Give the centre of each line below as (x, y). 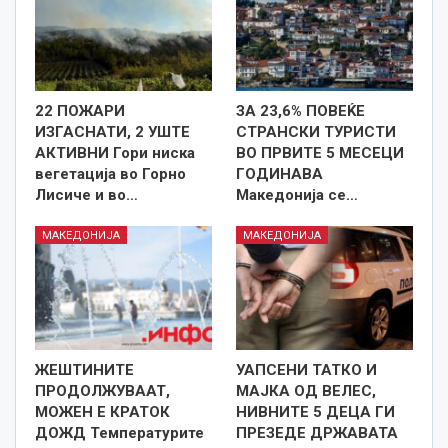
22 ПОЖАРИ (80, 111)
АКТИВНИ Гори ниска (115, 153)
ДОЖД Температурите (119, 433)
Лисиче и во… (86, 195)
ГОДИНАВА (279, 174)
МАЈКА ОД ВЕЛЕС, (306, 391)
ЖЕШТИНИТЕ (84, 370)
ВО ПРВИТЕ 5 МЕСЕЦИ (320, 153)
